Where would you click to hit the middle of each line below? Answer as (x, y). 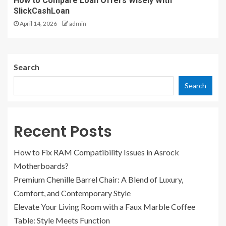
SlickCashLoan (42, 11)
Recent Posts (63, 132)
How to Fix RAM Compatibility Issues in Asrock (96, 152)
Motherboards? (41, 166)
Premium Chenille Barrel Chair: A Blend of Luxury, (98, 180)
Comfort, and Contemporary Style (72, 193)
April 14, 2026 (38, 24)
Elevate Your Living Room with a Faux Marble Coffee (104, 207)
